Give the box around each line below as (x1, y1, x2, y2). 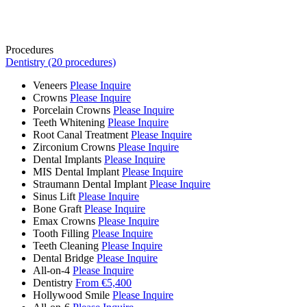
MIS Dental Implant (33, 165, 119, 177)
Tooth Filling (33, 227, 89, 239)
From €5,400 (75, 276, 132, 288)
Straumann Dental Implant (33, 177, 147, 190)
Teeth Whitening (33, 116, 105, 128)
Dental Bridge (33, 251, 94, 264)
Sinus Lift (33, 190, 75, 202)
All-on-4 (33, 264, 70, 276)
